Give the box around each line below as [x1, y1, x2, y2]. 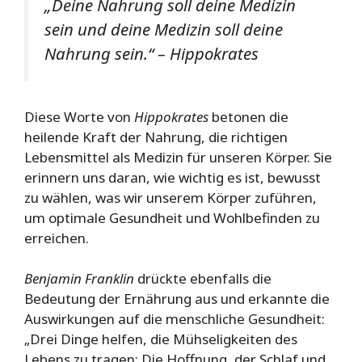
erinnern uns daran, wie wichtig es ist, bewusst [24, 167, 321, 187]
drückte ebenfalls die [134, 269, 271, 288]
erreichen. [24, 228, 89, 247]
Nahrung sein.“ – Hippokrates [44, 42, 259, 65]
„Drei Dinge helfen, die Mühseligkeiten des [24, 330, 297, 349]
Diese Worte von [24, 107, 134, 126]
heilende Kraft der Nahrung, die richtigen [24, 127, 288, 146]
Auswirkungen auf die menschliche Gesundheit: [24, 309, 325, 329]
